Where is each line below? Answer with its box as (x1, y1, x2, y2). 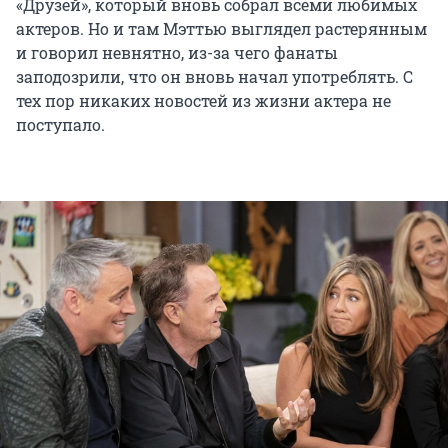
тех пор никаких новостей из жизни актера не (16, 90, 391, 112)
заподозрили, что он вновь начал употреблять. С (16, 66, 413, 88)
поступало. (16, 114, 105, 136)
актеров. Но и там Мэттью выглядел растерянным (16, 18, 427, 40)
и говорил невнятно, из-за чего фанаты (16, 42, 338, 64)
